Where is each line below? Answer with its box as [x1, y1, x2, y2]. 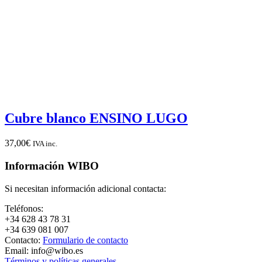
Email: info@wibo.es [5, 245, 83, 256]
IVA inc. [33, 139, 57, 149]
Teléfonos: [5, 203, 43, 213]
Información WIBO [5, 159, 99, 172]
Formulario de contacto [43, 235, 128, 245]
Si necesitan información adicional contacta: [5, 183, 166, 194]
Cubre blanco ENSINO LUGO [5, 111, 188, 126]
